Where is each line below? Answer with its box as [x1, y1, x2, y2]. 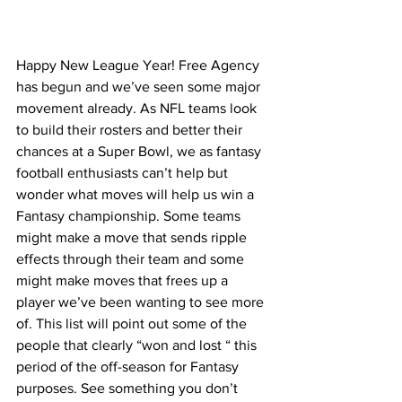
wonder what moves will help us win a [16, 187, 258, 203]
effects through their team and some [16, 251, 248, 267]
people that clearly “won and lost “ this [16, 337, 260, 354]
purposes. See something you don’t [16, 380, 241, 397]
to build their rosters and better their [16, 122, 246, 138]
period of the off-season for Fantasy [16, 359, 242, 375]
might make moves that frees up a [16, 273, 232, 289]
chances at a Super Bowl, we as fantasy [16, 144, 265, 160]
